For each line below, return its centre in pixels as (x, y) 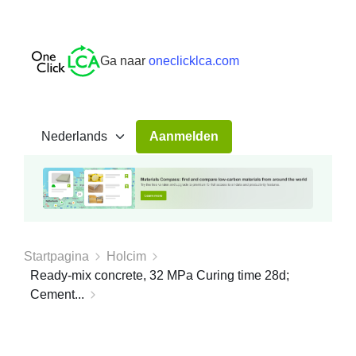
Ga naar (123, 60)
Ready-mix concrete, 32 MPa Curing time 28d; (160, 276)
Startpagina (56, 257)
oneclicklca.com (194, 60)
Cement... (57, 295)
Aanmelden (184, 136)
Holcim (126, 257)
